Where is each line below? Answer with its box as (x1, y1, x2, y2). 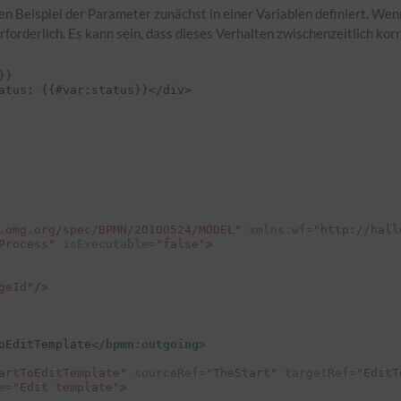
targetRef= (284, 365, 356, 380)
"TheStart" (205, 365, 277, 380)
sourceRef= (133, 365, 206, 380)
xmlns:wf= (248, 222, 313, 236)
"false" (155, 236, 206, 251)
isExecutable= (62, 236, 156, 251)
